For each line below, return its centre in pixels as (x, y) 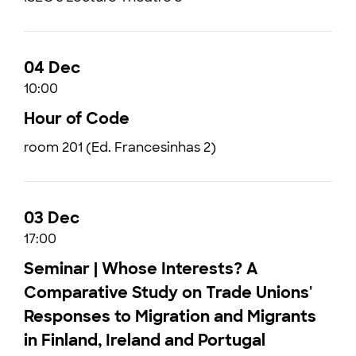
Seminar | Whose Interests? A (141, 269)
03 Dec (52, 218)
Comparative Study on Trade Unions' (168, 292)
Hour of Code (77, 118)
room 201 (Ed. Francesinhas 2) (120, 147)
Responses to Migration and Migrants (170, 316)
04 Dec (52, 68)
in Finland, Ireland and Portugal (145, 340)
